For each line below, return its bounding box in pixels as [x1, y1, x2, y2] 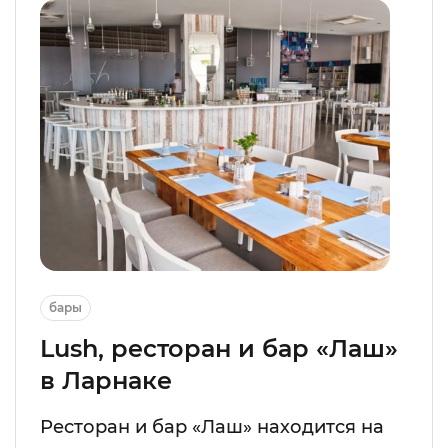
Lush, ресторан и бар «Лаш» [40, 334, 398, 364]
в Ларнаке [40, 366, 172, 396]
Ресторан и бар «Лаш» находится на [40, 416, 384, 439]
